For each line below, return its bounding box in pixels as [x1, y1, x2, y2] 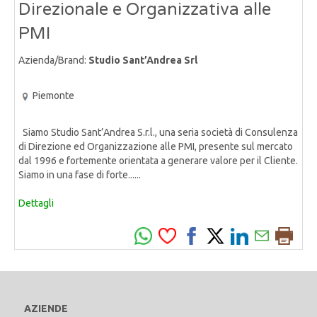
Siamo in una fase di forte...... [18, 168, 141, 180]
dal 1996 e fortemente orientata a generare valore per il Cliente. [18, 154, 298, 166]
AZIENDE [24, 302, 68, 314]
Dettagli [18, 197, 54, 209]
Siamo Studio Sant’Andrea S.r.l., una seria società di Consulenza [18, 126, 298, 138]
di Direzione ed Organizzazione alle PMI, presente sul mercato [18, 140, 293, 152]
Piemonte [33, 90, 74, 102]
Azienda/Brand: [18, 54, 88, 67]
